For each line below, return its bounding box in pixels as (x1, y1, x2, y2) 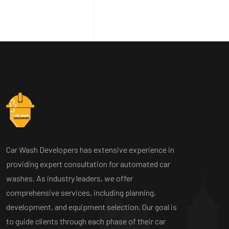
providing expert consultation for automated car (6, 159, 170, 169)
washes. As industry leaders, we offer (6, 173, 133, 184)
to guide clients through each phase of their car (6, 216, 166, 226)
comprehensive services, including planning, (6, 188, 156, 198)
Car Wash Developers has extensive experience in (6, 145, 174, 155)
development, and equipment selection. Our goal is (6, 202, 177, 212)
